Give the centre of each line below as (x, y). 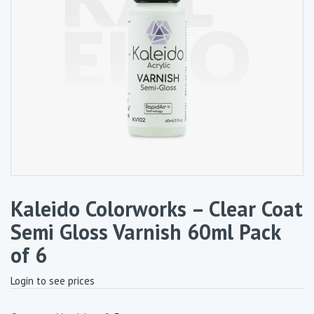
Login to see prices (53, 281)
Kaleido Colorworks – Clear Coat (157, 209)
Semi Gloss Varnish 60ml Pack (145, 232)
